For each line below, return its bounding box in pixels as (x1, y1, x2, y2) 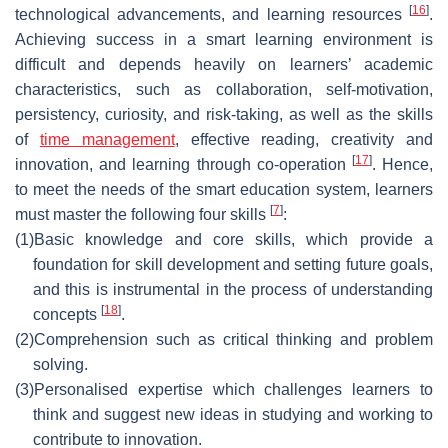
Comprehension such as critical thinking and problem (34, 330, 433, 348)
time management (39, 130, 175, 148)
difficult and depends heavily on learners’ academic (15, 55, 433, 73)
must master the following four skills (15, 205, 270, 223)
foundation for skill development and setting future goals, (33, 255, 433, 273)
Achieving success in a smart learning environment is (15, 30, 433, 48)
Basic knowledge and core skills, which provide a (34, 230, 433, 248)
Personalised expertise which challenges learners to (34, 380, 433, 398)
